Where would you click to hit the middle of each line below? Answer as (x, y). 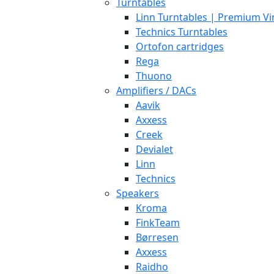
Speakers (138, 193)
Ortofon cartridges (180, 46)
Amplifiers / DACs (156, 91)
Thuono (154, 76)
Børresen (157, 237)
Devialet (154, 149)
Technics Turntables (182, 32)
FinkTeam (158, 223)
